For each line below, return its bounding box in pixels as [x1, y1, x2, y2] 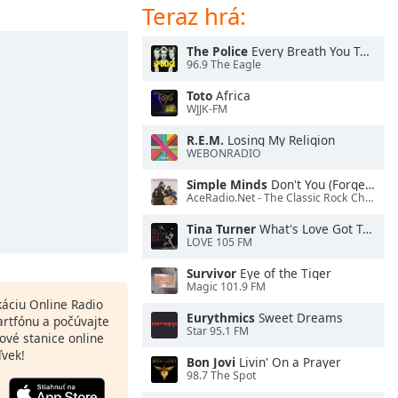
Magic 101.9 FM [187, 279, 266, 295]
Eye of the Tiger [236, 265, 331, 282]
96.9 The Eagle [187, 57, 261, 73]
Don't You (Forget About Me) [267, 176, 365, 193]
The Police [187, 43, 248, 60]
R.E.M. [187, 131, 224, 148]
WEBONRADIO [187, 146, 261, 162]
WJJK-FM [187, 101, 227, 117]
